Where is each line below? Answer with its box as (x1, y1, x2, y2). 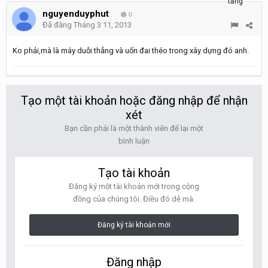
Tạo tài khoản (98, 166, 170, 180)
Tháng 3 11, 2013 (74, 20, 132, 29)
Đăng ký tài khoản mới (98, 221, 170, 229)
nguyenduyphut (42, 8, 109, 19)
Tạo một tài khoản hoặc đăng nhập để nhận (20, 93, 248, 108)
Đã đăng (42, 20, 74, 29)
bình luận (118, 136, 150, 145)
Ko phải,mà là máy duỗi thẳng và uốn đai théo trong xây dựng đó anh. (13, 46, 251, 55)
